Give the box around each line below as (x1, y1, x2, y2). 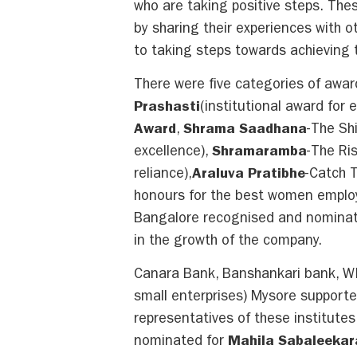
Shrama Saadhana (183, 124, 307, 139)
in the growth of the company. (134, 235, 322, 250)
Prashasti (134, 101, 200, 116)
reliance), (134, 168, 192, 183)
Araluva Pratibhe (192, 168, 305, 183)
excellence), (134, 146, 212, 161)
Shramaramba (212, 146, 307, 161)
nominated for (134, 335, 228, 351)
